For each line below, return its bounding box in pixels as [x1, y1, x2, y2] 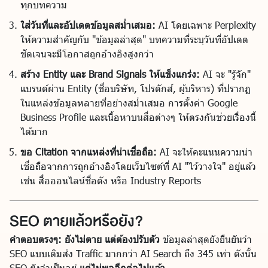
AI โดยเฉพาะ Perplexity [156, 19, 256, 31]
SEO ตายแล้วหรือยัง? [10, 208, 143, 234]
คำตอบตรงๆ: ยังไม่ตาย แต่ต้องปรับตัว [10, 233, 160, 245]
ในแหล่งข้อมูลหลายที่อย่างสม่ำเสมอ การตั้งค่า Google [20, 96, 237, 108]
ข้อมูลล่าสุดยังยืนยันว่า [160, 233, 252, 245]
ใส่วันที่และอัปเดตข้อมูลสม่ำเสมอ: [20, 19, 156, 31]
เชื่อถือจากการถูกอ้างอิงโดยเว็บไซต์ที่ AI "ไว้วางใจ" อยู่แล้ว [20, 160, 256, 172]
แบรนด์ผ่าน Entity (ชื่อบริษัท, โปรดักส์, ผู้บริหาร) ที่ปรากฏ [20, 82, 251, 94]
